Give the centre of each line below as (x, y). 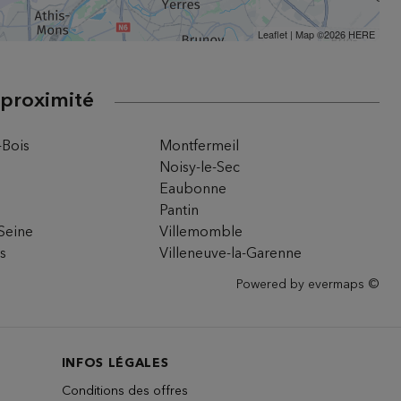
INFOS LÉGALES (115, 363)
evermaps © (344, 285)
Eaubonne (192, 190)
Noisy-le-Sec (199, 168)
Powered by (272, 285)
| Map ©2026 (317, 34)
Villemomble (200, 233)
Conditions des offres (124, 391)
